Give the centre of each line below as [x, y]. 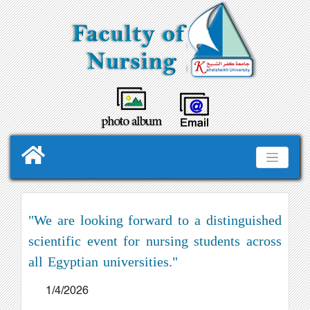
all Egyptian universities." [103, 262]
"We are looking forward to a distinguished [155, 220]
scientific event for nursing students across [155, 241]
